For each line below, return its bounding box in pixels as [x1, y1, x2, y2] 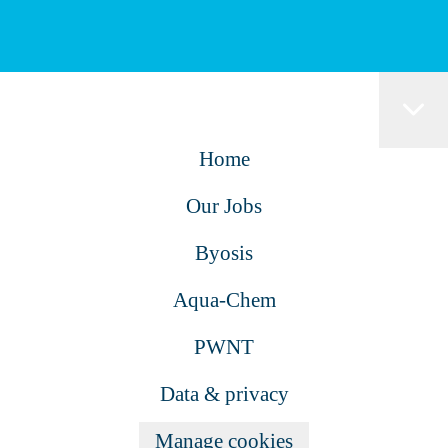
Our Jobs [186, 194, 262, 218]
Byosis [195, 241, 253, 265]
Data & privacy [159, 382, 289, 406]
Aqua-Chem [172, 288, 276, 312]
